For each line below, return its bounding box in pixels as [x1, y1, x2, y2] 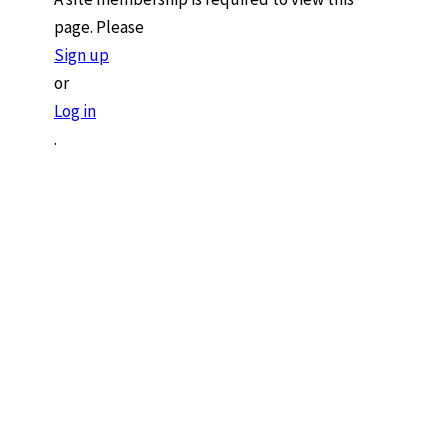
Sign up [54, 43, 109, 66]
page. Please [54, 15, 144, 38]
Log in [54, 99, 96, 122]
